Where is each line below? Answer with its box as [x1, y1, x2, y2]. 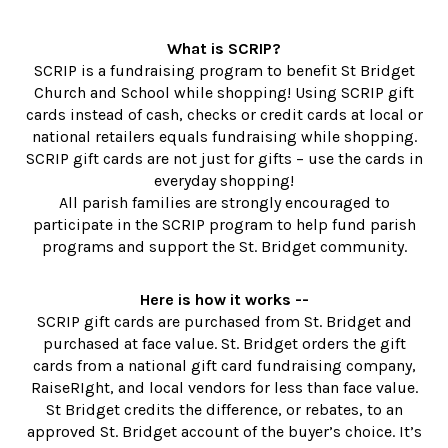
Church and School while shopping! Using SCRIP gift [34, 83, 414, 103]
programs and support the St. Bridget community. [41, 237, 407, 257]
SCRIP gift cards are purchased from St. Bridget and [36, 312, 412, 332]
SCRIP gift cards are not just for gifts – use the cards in [25, 149, 423, 169]
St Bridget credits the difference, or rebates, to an [45, 400, 403, 420]
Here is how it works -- [139, 290, 309, 310]
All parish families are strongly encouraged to [58, 193, 390, 213]
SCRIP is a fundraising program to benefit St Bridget [33, 61, 415, 81]
